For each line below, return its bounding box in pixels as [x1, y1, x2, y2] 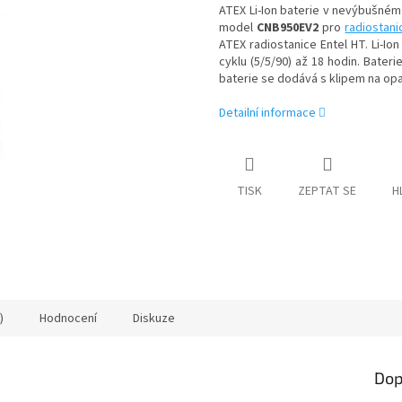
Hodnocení [39, 310, 97, 328]
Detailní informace [219, 104, 316, 123]
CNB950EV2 [257, 19, 319, 38]
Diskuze [133, 310, 175, 328]
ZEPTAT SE [298, 182, 356, 201]
